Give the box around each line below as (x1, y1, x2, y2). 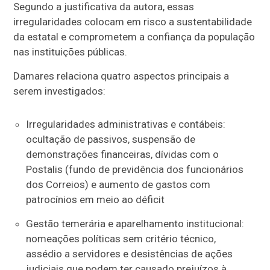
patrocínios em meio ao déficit (25, 193, 165, 206)
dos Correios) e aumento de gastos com (25, 178, 210, 191)
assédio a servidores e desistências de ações (25, 248, 233, 260)
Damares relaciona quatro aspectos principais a (13, 70, 230, 83)
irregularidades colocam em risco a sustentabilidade (13, 16, 253, 28)
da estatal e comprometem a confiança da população (13, 31, 256, 43)
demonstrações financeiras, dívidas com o (25, 148, 219, 161)
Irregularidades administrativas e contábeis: (25, 118, 225, 131)
